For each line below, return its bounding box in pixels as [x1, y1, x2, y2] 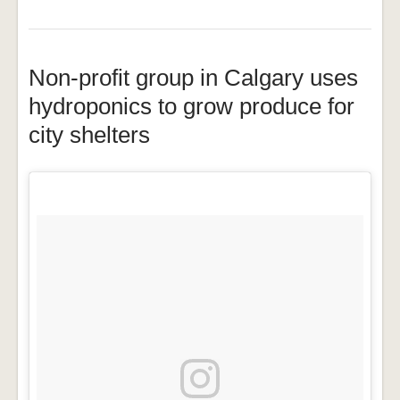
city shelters [29, 121, 150, 149]
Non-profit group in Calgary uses [29, 64, 358, 92]
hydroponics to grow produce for [29, 93, 354, 121]
